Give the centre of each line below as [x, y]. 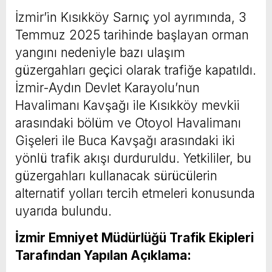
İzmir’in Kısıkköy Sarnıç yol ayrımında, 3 [131, 17]
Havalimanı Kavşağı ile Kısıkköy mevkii [127, 105]
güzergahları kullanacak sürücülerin [116, 175]
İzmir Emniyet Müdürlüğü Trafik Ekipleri [134, 237]
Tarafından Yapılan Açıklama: [103, 255]
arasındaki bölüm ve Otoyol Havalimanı [128, 123]
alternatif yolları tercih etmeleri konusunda [135, 193]
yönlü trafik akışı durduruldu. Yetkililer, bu [133, 158]
